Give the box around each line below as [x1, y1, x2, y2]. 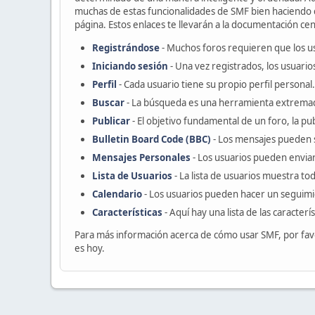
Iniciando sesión [92, 60, 168, 73]
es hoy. [75, 242, 105, 255]
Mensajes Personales [92, 151, 191, 165]
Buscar [92, 96, 124, 110]
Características [92, 206, 162, 219]
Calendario [92, 188, 142, 201]
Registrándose [92, 41, 160, 55]
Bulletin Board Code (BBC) [92, 133, 213, 146]
